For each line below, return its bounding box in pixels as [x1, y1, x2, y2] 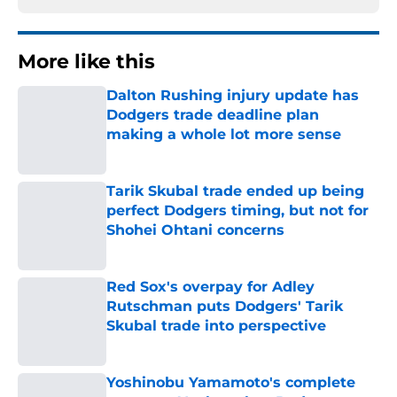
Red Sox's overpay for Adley [106, 278, 315, 296]
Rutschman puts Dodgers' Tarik [106, 298, 343, 315]
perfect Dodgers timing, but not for [106, 202, 369, 220]
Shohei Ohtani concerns [106, 222, 284, 239]
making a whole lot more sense [106, 126, 341, 144]
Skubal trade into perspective [106, 317, 326, 335]
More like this [18, 50, 155, 74]
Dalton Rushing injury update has [106, 87, 359, 105]
